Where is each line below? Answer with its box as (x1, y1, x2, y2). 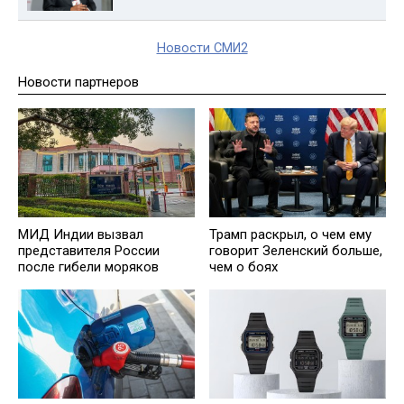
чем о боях (209, 259, 278, 276)
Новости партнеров (18, 74, 139, 90)
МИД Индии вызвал (18, 226, 143, 243)
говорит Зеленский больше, (209, 243, 382, 260)
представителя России (18, 243, 160, 260)
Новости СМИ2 (156, 41, 248, 56)
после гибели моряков (18, 259, 159, 276)
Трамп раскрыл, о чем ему (209, 226, 372, 243)
